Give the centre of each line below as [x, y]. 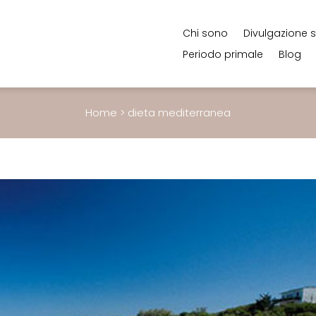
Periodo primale [223, 54]
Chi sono [206, 33]
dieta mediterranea [179, 113]
